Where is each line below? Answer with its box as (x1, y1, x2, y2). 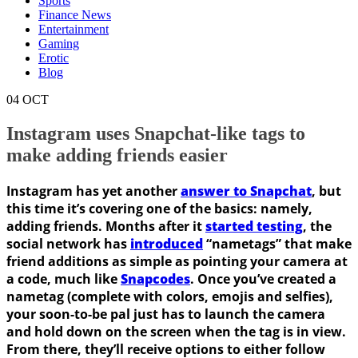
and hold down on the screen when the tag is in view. (6, 322, 346, 340)
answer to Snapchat (181, 181, 312, 200)
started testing (205, 217, 303, 235)
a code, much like (6, 269, 121, 288)
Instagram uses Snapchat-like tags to (6, 122, 305, 144)
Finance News (38, 8, 111, 22)
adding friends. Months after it (6, 217, 205, 235)
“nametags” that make (203, 234, 352, 253)
